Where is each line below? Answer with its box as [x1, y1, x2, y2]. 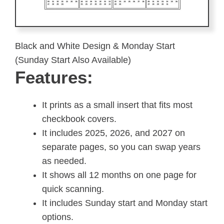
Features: [15, 67, 93, 87]
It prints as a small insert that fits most [42, 100, 192, 110]
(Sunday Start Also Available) [15, 55, 131, 65]
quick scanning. [42, 184, 104, 194]
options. [42, 212, 73, 222]
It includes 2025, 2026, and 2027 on [42, 128, 185, 138]
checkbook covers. [42, 114, 116, 124]
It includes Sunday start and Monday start [42, 198, 207, 208]
